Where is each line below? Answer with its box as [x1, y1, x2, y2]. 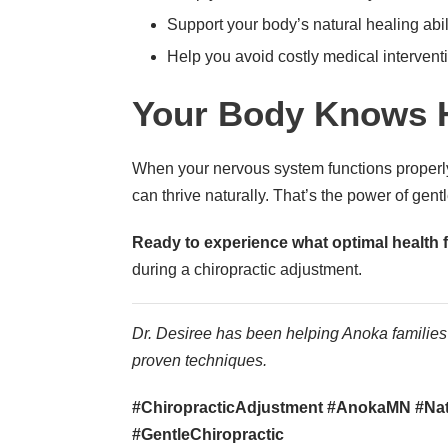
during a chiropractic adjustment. [132, 260, 362, 278]
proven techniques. [132, 351, 267, 369]
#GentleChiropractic [132, 425, 284, 443]
